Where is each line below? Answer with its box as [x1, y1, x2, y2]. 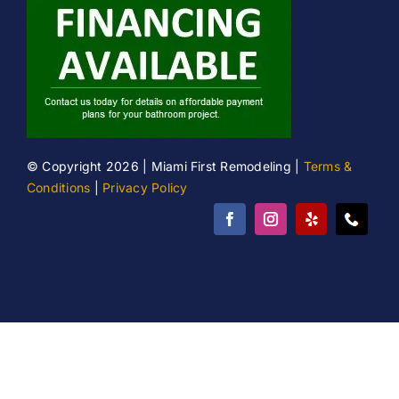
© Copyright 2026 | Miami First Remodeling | [26, 159, 304, 175]
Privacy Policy [102, 180, 188, 196]
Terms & [303, 159, 353, 175]
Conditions [26, 180, 91, 196]
